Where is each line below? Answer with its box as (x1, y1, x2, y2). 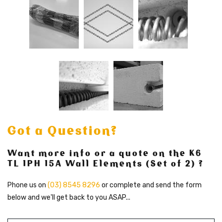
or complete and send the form (100, 180, 202, 189)
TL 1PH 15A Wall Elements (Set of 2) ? (7, 158, 204, 169)
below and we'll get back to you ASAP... (7, 193, 130, 202)
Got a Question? (7, 122, 118, 138)
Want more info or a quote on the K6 (7, 147, 202, 159)
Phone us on (7, 180, 48, 189)
